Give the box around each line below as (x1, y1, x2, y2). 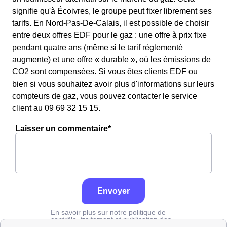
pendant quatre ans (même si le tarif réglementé (12, 43, 183, 52)
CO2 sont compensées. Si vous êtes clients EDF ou (12, 67, 198, 76)
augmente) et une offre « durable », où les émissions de (12, 55, 211, 64)
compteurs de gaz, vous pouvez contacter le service (12, 92, 197, 100)
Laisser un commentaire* (15, 124, 111, 133)
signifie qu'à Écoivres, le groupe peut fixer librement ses (12, 7, 212, 15)
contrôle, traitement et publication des (51, 215, 171, 223)
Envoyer (97, 186, 130, 195)
